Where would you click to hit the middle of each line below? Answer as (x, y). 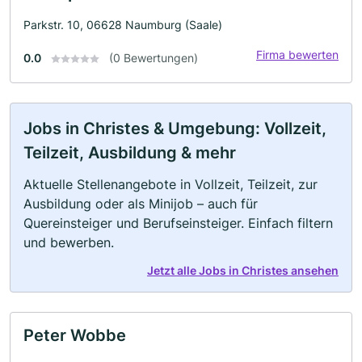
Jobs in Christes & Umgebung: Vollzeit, (175, 128)
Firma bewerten (297, 54)
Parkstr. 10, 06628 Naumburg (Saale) (123, 24)
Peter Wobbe (75, 335)
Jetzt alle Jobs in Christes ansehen (243, 270)
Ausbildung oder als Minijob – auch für (141, 203)
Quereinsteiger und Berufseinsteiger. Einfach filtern (178, 223)
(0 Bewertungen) (154, 57)
